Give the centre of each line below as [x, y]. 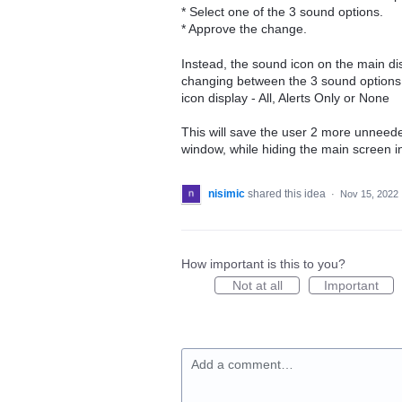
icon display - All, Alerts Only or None [285, 97]
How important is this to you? [263, 264]
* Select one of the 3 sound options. [282, 12]
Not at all [257, 286]
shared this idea [288, 194]
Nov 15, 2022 [369, 194]
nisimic [227, 194]
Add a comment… [242, 365]
